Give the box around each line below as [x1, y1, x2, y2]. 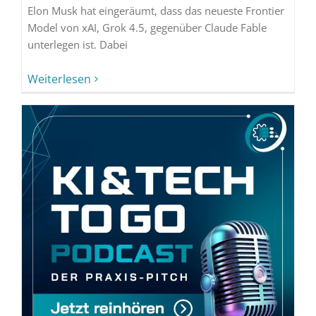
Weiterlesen [27, 71, 91, 87]
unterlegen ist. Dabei [27, 37, 128, 51]
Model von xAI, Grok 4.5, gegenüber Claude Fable [27, 20, 267, 35]
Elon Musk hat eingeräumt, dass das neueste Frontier [27, 3, 284, 18]
